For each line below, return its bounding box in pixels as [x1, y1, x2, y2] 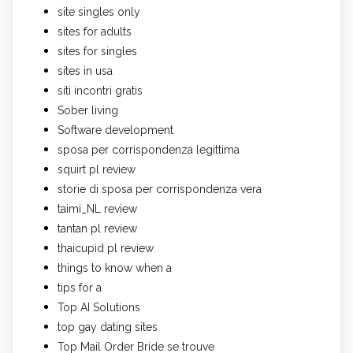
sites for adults [58, 24, 132, 38]
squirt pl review [58, 162, 136, 176]
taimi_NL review [58, 202, 137, 215]
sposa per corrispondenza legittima [58, 143, 240, 156]
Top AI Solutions [58, 300, 140, 314]
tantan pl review [58, 221, 137, 235]
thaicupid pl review [58, 241, 154, 255]
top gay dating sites [58, 320, 158, 333]
